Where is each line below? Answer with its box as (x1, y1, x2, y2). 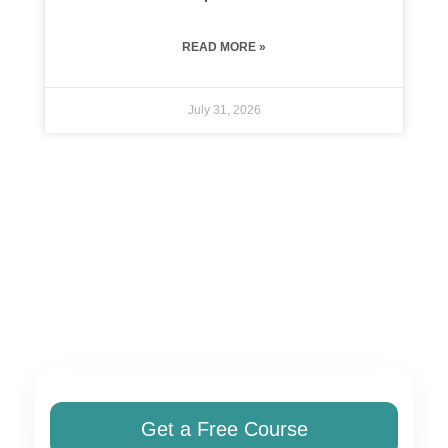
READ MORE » (182, 39, 266, 54)
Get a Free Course (140, 417, 308, 440)
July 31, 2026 (187, 102, 261, 117)
